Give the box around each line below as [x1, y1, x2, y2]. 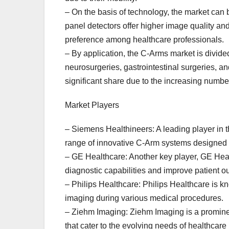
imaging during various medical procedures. [65, 194, 223, 203]
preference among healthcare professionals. [65, 35, 224, 44]
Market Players [65, 101, 119, 110]
